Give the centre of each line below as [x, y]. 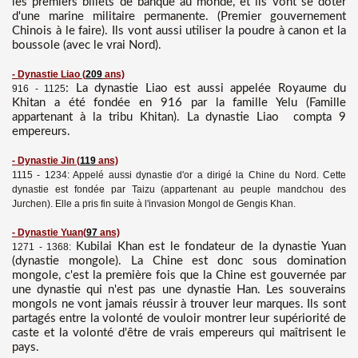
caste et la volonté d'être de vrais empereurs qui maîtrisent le [179, 333]
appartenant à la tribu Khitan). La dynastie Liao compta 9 [179, 117]
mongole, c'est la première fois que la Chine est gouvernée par [179, 276]
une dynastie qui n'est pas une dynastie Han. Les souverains [179, 290]
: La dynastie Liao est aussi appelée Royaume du [206, 89]
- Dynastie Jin [43, 161]
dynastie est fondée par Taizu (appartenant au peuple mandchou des [179, 190]
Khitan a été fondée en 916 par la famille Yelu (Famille [179, 103]
